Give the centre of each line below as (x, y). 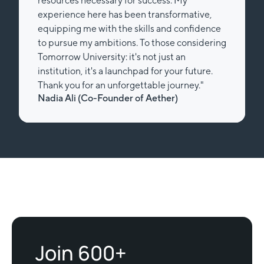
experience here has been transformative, (125, 15)
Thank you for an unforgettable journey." (121, 85)
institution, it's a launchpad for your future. (125, 71)
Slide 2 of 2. (42, 130)
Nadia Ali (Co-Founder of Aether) (108, 98)
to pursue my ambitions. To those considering (132, 43)
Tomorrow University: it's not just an (112, 57)
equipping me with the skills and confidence (129, 29)
